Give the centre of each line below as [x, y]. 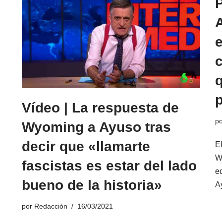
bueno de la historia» [92, 185]
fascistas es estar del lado [109, 166]
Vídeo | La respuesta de [100, 108]
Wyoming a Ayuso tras [96, 127]
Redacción [51, 206]
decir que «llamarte [86, 146]
